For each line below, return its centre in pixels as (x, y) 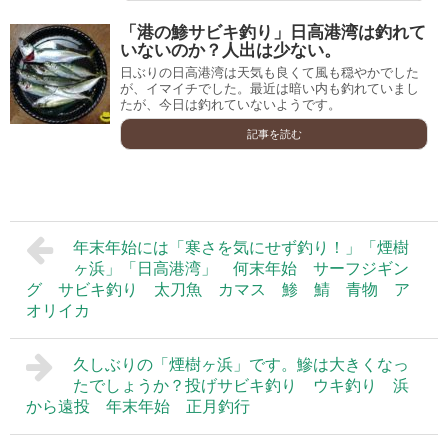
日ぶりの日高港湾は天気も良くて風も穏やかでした (269, 72)
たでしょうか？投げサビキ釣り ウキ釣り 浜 (240, 385)
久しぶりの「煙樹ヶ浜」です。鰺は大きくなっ (240, 364)
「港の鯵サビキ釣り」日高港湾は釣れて (273, 32)
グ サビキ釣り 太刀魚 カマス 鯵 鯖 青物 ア (218, 289)
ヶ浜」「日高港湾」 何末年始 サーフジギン (240, 268)
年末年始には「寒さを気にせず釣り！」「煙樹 (240, 247)
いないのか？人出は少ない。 (230, 50)
